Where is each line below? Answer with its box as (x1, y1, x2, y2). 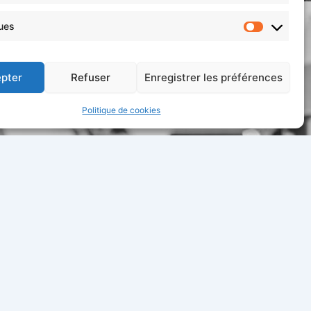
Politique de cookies (82, 105, 161, 115)
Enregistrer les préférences (144, 70, 283, 84)
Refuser (71, 70, 111, 84)
